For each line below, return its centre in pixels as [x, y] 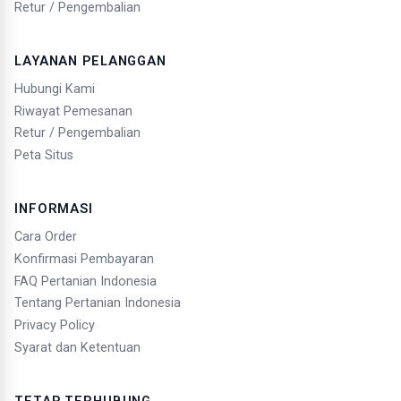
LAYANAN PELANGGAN [91, 61]
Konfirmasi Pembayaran [84, 259]
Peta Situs [44, 156]
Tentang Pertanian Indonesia [98, 303]
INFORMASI [54, 209]
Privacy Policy [55, 326]
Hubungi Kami [55, 89]
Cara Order [46, 237]
